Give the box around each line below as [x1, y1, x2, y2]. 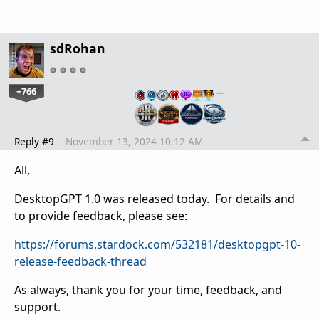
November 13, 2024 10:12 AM [66, 134, 203, 148]
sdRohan [50, 40, 105, 58]
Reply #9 [14, 134, 54, 148]
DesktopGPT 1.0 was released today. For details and [14, 190, 295, 206]
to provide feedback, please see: [14, 207, 187, 224]
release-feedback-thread [14, 253, 147, 269]
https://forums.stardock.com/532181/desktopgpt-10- [14, 236, 300, 252]
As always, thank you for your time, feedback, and [14, 281, 282, 298]
